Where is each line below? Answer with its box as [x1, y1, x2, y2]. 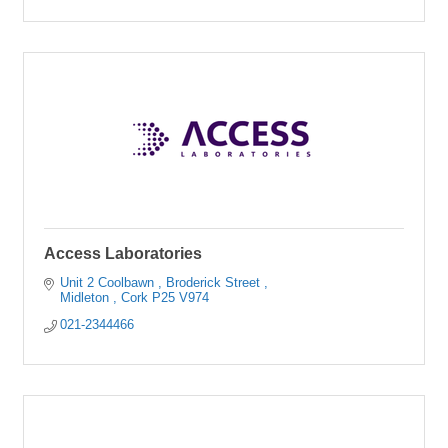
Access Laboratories [44, 244, 202, 262]
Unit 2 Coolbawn [60, 274, 159, 290]
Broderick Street [166, 274, 265, 290]
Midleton [60, 289, 114, 305]
